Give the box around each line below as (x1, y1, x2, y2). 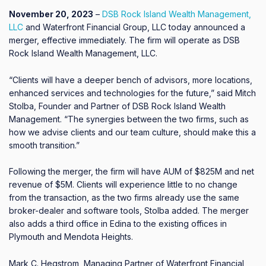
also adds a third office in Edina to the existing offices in (9, 218, 227, 229)
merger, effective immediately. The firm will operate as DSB (9, 35, 240, 45)
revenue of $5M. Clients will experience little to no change (9, 179, 237, 189)
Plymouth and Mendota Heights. (9, 232, 138, 242)
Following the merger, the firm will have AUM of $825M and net (9, 166, 254, 176)
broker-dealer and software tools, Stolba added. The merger (9, 205, 249, 216)
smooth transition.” (9, 140, 84, 150)
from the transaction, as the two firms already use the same (9, 192, 239, 202)
